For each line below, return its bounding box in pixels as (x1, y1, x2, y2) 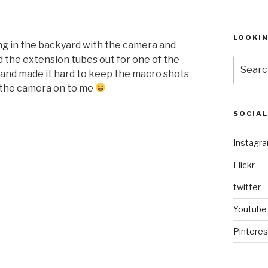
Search (232, 56, 264, 66)
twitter (233, 181, 261, 192)
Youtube (233, 203, 267, 214)
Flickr (233, 159, 255, 170)
